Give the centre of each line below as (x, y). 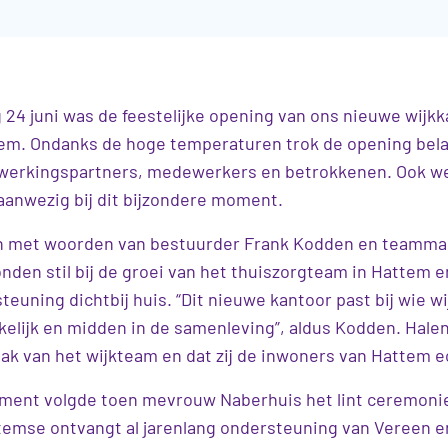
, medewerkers (197, 170)
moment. (247, 198)
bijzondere (165, 198)
